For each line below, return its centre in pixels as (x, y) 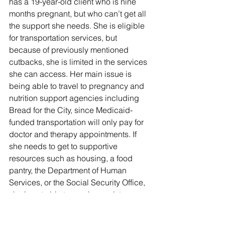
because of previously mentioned (70, 50)
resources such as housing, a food (72, 158)
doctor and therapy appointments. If (74, 134)
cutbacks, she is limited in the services (79, 62)
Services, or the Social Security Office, (78, 183)
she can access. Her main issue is (71, 74)
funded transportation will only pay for (77, 122)
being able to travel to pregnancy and (78, 86)
